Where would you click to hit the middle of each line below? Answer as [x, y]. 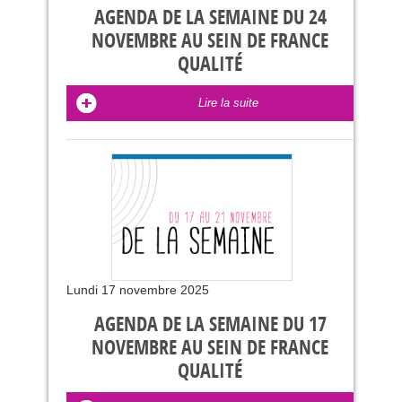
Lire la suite [228, 103]
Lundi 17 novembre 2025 [138, 290]
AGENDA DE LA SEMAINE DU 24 [210, 18]
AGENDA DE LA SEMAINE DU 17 [210, 325]
